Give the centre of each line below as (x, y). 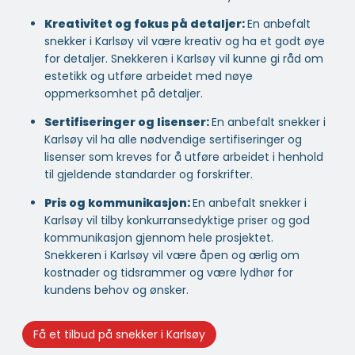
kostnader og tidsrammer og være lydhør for (169, 273)
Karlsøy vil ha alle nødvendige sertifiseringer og (173, 140)
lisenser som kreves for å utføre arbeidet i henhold (184, 157)
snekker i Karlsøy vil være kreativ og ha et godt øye (185, 42)
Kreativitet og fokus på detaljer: (146, 24)
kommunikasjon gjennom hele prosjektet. (160, 238)
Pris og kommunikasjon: (118, 203)
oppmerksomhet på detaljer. (124, 94)
